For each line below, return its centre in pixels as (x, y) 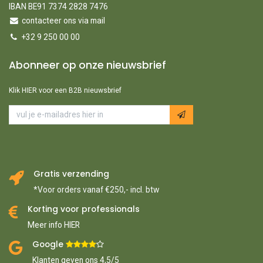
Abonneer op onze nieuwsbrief (87, 65)
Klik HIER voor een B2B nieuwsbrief (65, 91)
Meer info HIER (54, 225)
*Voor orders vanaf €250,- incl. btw (96, 190)
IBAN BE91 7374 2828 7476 (58, 7)
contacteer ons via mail (63, 21)
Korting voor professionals (84, 210)
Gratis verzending (71, 174)
